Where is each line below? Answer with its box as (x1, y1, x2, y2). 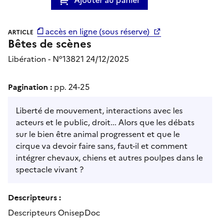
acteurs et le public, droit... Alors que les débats (16, 116, 194, 128)
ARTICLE (8, 27, 33, 37)
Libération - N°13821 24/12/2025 (8, 53, 129, 65)
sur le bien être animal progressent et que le (16, 128, 180, 140)
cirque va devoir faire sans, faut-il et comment (16, 139, 188, 152)
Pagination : (8, 81, 54, 92)
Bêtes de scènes (8, 35, 91, 52)
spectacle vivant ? (16, 163, 83, 175)
